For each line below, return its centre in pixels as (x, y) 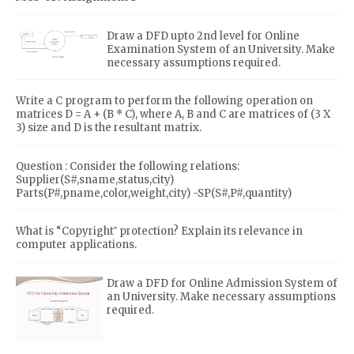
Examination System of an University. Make (221, 49)
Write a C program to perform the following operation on (164, 101)
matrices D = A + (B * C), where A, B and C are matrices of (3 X (173, 115)
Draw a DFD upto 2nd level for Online (203, 36)
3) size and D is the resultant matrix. (109, 128)
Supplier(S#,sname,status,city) (95, 179)
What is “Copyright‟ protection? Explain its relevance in (159, 232)
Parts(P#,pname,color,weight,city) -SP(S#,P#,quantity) (154, 193)
